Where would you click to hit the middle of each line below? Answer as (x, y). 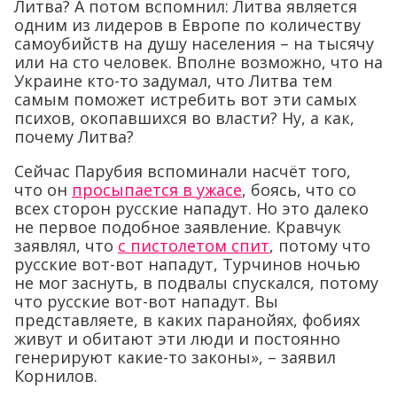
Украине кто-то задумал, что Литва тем (173, 80)
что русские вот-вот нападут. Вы (146, 301)
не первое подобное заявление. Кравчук (178, 226)
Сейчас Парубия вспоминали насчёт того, (183, 171)
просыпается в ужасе (157, 189)
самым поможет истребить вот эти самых (185, 99)
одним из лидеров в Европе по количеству (187, 24)
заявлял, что (66, 245)
